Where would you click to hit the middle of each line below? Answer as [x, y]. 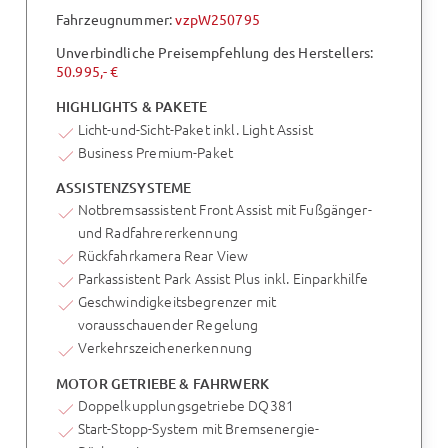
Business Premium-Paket [155, 151]
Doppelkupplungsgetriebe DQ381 [185, 405]
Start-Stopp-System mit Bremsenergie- [198, 428]
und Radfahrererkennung [157, 232]
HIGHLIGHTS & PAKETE [131, 107]
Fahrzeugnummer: [115, 18]
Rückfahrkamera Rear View [163, 255]
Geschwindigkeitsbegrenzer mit [176, 301]
